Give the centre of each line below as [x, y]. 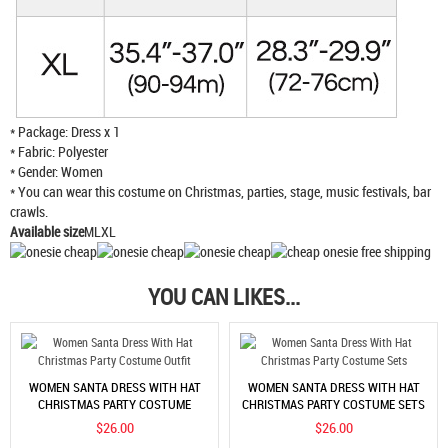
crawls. [29, 212]
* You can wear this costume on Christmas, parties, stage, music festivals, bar [220, 192]
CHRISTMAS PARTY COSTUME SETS [333, 403]
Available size [47, 232]
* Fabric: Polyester [59, 152]
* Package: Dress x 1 [65, 132]
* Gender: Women [56, 172]
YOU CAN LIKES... [224, 297]
